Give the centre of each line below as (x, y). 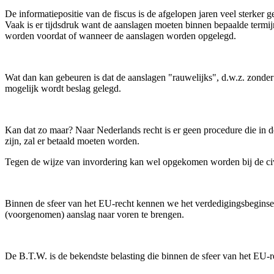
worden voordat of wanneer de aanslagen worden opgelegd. (120, 35)
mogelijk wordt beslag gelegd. (63, 88)
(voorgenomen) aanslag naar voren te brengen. (94, 214)
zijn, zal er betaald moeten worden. (72, 141)
